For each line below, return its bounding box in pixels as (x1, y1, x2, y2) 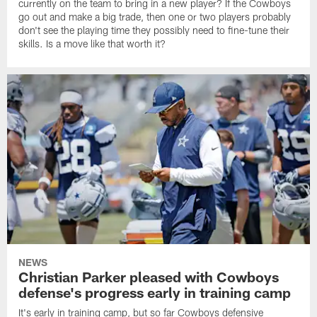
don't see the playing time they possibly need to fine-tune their (18, 23, 290, 36)
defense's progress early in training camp (18, 284, 292, 301)
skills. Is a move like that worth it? (18, 37, 166, 50)
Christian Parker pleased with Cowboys (18, 268, 279, 286)
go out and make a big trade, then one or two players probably (18, 10, 292, 23)
